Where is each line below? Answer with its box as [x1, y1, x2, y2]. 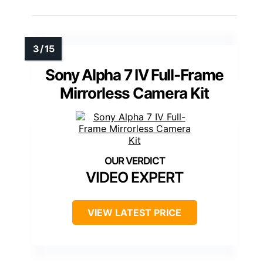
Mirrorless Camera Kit [60, 84, 209, 103]
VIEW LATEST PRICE [87, 207, 181, 219]
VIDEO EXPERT [85, 168, 184, 187]
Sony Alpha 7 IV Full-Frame [45, 66, 224, 85]
